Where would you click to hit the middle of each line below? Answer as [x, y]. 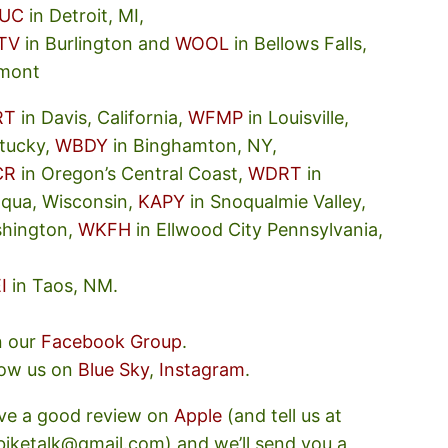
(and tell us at [282, 415]
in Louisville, [296, 117]
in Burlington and [98, 43]
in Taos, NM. [63, 285]
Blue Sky [114, 369]
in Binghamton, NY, [193, 145]
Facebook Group [112, 341]
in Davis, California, [102, 117]
